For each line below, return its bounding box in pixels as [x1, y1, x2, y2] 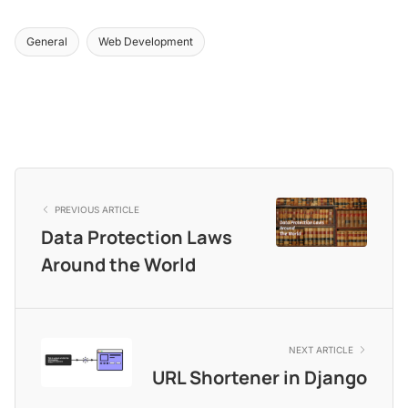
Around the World [41, 251, 196, 277]
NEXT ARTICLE [289, 343, 353, 355]
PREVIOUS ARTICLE [55, 203, 139, 215]
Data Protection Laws [41, 224, 232, 250]
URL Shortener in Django [152, 364, 367, 390]
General [26, 34, 67, 48]
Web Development [98, 34, 193, 48]
